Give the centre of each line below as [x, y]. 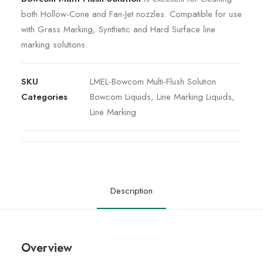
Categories [44, 97]
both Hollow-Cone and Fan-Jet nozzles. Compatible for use [131, 14]
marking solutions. [54, 45]
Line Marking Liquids [194, 97]
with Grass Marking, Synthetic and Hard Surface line [118, 29]
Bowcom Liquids [120, 97]
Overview [47, 248]
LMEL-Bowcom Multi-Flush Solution [153, 82]
